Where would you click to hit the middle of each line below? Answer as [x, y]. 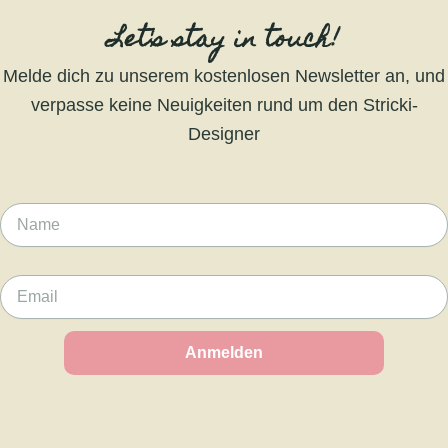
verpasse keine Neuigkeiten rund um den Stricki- [224, 105]
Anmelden [224, 353]
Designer [224, 134]
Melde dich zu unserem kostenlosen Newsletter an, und [224, 76]
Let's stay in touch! [224, 41]
